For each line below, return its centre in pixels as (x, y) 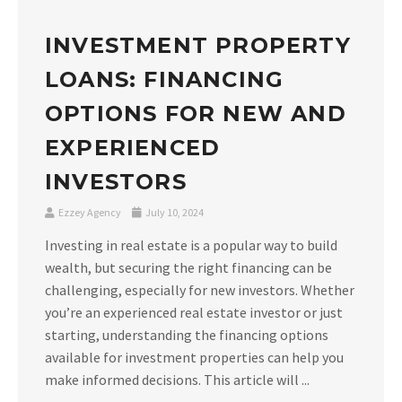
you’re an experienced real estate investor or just (194, 313)
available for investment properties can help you (194, 358)
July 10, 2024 (174, 213)
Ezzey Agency (90, 213)
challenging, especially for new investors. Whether (200, 290)
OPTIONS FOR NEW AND (196, 114)
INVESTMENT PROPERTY (198, 46)
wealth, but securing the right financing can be (188, 268)
